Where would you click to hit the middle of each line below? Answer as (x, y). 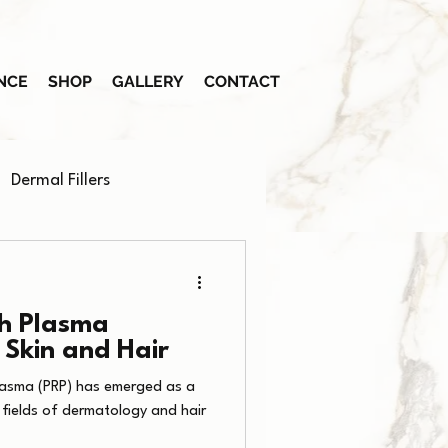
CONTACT (242, 81)
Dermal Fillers (60, 180)
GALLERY (148, 81)
